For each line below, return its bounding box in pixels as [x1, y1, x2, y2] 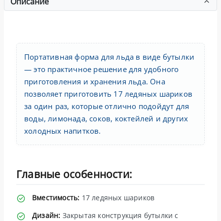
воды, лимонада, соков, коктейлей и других [24, 113, 188, 123]
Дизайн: [32, 210, 61, 220]
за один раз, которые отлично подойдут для [24, 101, 189, 111]
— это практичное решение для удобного [24, 64, 179, 74]
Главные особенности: [16, 167, 132, 181]
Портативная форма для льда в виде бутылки [24, 51, 195, 62]
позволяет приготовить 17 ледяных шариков [24, 88, 192, 99]
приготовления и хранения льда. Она [24, 76, 165, 86]
